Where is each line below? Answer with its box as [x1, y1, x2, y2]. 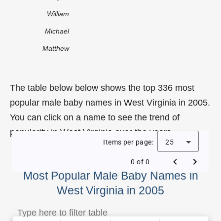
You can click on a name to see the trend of [10, 112, 180, 122]
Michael [45, 27, 69, 35]
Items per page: [103, 138, 153, 146]
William [47, 9, 69, 18]
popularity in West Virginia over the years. [10, 127, 174, 137]
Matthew [42, 44, 69, 52]
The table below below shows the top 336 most [10, 82, 194, 93]
